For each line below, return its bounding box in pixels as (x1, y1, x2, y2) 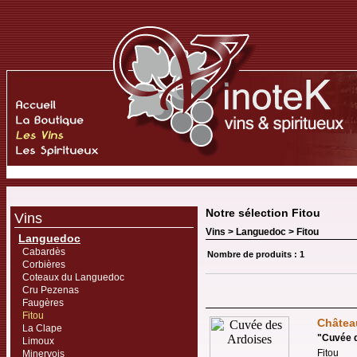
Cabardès (22, 246, 65, 257)
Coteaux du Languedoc (22, 272, 124, 283)
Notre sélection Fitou (206, 206, 320, 219)
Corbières (22, 259, 65, 270)
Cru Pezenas (22, 284, 79, 296)
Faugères (22, 297, 64, 308)
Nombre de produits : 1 (207, 249, 304, 260)
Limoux (22, 335, 54, 347)
